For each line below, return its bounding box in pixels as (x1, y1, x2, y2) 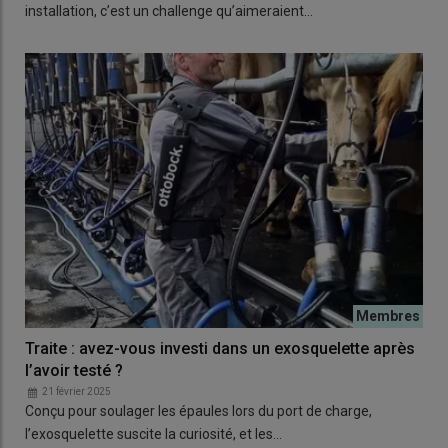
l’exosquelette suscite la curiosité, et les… (25, 425, 282, 442)
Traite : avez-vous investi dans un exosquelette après (25, 338, 415, 358)
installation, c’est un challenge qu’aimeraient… (25, 3, 313, 20)
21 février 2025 (42, 385, 111, 397)
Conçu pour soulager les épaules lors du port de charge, (25, 402, 372, 419)
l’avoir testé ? (25, 360, 123, 380)
